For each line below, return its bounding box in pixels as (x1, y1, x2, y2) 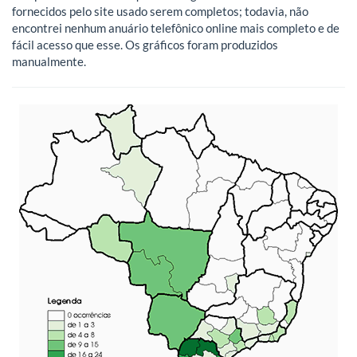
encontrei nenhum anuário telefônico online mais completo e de (12, 21, 339, 36)
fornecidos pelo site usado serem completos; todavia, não (12, 4, 308, 19)
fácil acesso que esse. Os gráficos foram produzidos (12, 37, 278, 53)
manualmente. (12, 54, 86, 69)
